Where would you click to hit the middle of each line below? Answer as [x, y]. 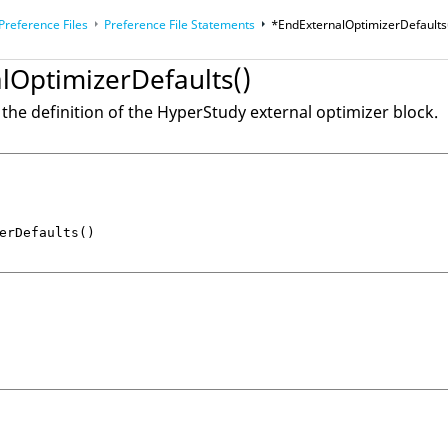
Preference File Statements [180, 24]
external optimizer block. [342, 112]
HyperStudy [202, 112]
